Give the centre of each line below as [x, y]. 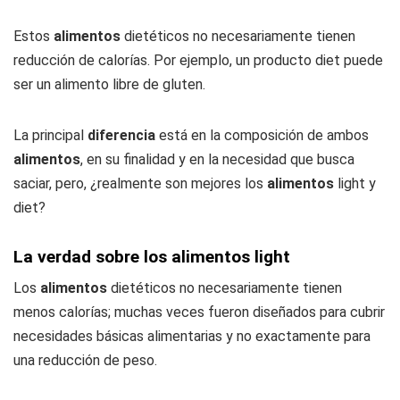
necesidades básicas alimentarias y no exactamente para [192, 336]
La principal [50, 135]
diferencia [121, 135]
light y [355, 183]
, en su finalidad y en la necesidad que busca [217, 159]
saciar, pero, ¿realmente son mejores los [140, 183]
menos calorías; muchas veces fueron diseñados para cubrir [199, 312]
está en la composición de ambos [262, 135]
